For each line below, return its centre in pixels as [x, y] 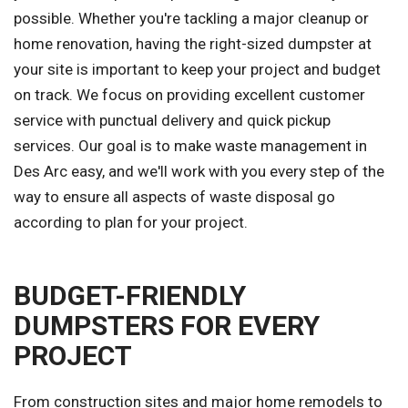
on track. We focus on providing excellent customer [189, 95]
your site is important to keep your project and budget [197, 70]
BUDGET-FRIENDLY [130, 296]
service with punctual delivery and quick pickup [172, 121]
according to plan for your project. [131, 223]
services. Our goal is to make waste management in [190, 146]
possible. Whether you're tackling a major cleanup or [191, 19]
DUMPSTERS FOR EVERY [167, 326]
